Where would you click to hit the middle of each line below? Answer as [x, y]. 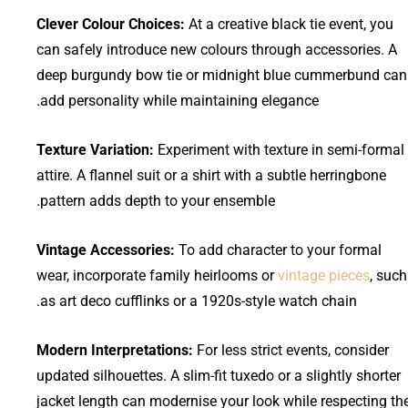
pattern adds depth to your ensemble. [158, 200]
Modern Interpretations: [115, 350]
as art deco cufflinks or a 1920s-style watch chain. [199, 301]
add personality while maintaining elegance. [179, 100]
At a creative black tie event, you [291, 24]
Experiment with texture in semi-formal [279, 149]
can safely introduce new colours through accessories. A [217, 49]
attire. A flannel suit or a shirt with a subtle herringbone [211, 175]
